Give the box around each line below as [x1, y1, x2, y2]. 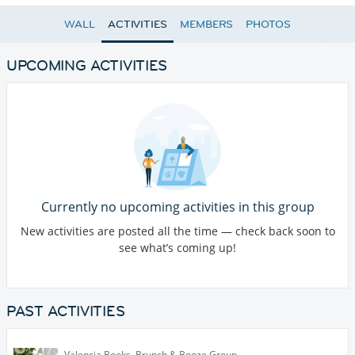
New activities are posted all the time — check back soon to [20, 223, 335, 239]
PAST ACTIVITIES [6, 302, 125, 321]
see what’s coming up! [119, 240, 236, 256]
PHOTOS [246, 17, 291, 32]
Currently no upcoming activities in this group [40, 198, 315, 216]
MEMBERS [179, 17, 234, 32]
